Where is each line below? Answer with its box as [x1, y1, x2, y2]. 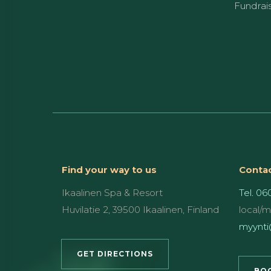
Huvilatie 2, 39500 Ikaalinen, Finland [62, 203, 220, 215]
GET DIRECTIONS [77, 249, 153, 258]
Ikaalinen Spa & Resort [62, 186, 163, 198]
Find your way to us [62, 163, 157, 175]
